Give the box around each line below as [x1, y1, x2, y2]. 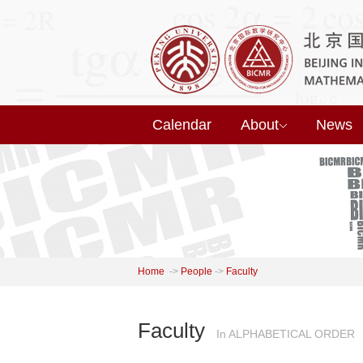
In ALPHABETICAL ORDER [216, 327, 355, 340]
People [181, 266, 212, 277]
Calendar [152, 117, 211, 133]
